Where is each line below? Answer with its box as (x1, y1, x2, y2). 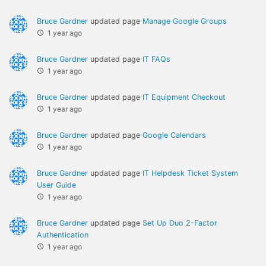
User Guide (37, 180, 76, 190)
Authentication (37, 230, 88, 240)
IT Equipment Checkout (142, 93, 226, 102)
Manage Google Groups (142, 17, 227, 26)
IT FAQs (142, 55, 170, 64)
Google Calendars (142, 131, 206, 140)
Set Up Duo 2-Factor (142, 218, 217, 228)
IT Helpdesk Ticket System (142, 169, 238, 178)
